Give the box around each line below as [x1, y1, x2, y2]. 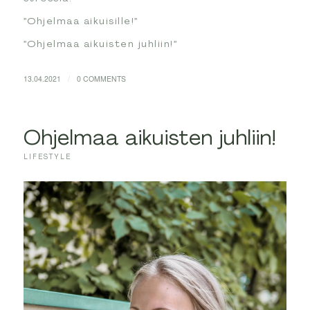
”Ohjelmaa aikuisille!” [23, 15, 139, 28]
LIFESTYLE [23, 152, 71, 162]
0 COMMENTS [76, 73, 126, 84]
